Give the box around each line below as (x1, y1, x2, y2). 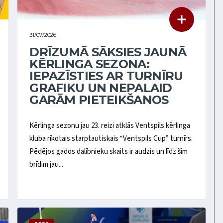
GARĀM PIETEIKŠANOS (29, 92, 169, 107)
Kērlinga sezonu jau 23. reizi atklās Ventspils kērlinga (29, 120, 191, 131)
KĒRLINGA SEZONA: (29, 56, 149, 71)
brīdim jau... (29, 159, 64, 170)
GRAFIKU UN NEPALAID (29, 80, 172, 95)
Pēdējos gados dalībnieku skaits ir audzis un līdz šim (29, 146, 188, 157)
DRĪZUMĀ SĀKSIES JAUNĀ (29, 44, 187, 59)
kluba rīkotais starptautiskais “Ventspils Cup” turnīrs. (29, 133, 193, 144)
